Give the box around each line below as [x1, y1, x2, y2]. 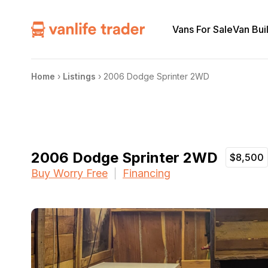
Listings [63, 71, 96, 81]
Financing [123, 167, 170, 179]
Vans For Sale [172, 23, 233, 35]
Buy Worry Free [31, 167, 108, 179]
